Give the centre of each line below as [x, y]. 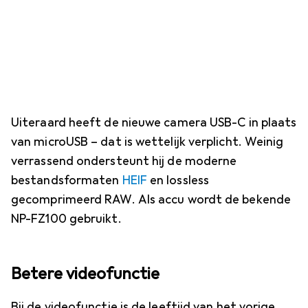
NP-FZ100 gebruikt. [66, 219]
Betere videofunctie [85, 274]
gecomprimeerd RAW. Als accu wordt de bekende [151, 200]
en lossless [178, 180]
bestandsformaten [67, 180]
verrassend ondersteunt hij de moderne [124, 161]
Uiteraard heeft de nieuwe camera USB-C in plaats [154, 123]
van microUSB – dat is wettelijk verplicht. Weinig [147, 142]
